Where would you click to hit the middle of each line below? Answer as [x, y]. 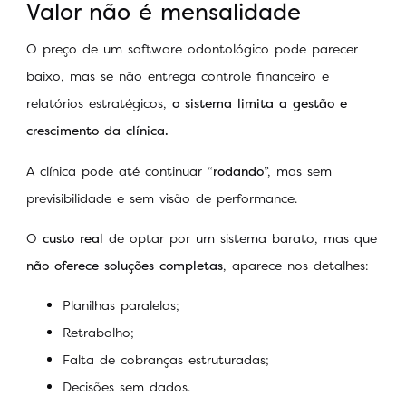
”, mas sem [298, 170]
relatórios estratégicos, [99, 103]
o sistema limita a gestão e [260, 103]
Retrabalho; [98, 333]
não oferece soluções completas [125, 266]
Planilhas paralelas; [121, 305]
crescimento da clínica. [97, 130]
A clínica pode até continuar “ [120, 170]
